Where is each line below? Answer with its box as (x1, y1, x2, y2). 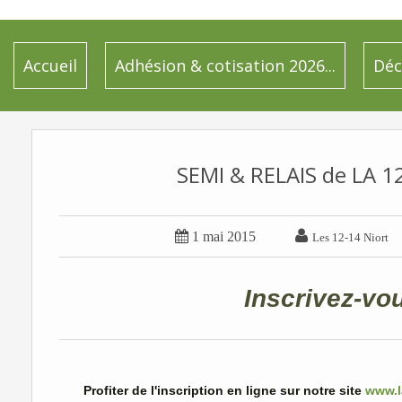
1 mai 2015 (192, 229, 256, 244)
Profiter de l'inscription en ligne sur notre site (83, 383, 365, 398)
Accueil (23, 55, 77, 76)
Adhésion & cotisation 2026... (115, 55, 336, 76)
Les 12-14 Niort (312, 232, 389, 243)
